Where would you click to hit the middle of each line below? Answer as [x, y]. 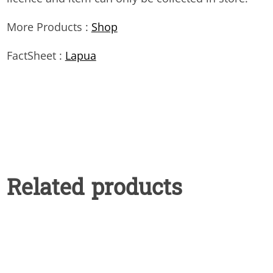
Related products [94, 190]
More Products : [49, 27]
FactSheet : [36, 56]
